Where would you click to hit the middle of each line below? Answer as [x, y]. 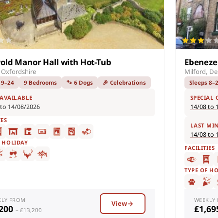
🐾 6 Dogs [80, 83]
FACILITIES [200, 148]
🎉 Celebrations [124, 83]
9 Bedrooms [40, 83]
